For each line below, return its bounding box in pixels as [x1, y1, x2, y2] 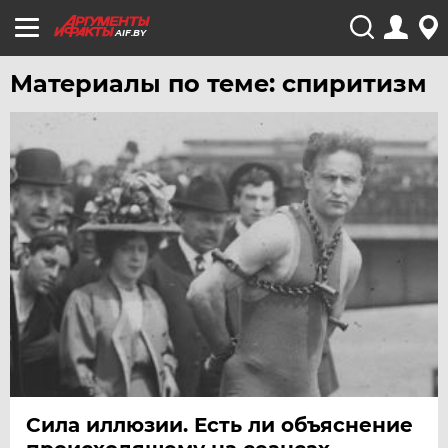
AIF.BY [115, 27, 146, 38]
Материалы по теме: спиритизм [10, 69, 428, 98]
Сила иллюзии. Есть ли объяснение [26, 413, 414, 438]
